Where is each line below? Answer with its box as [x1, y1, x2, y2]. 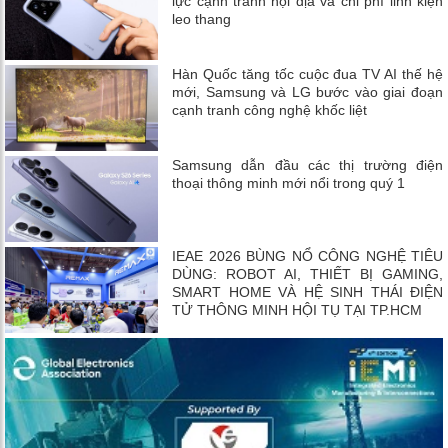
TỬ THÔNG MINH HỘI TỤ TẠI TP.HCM [172, 301, 423, 318]
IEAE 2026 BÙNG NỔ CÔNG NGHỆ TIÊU [172, 247, 443, 264]
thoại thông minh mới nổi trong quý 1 [172, 174, 406, 191]
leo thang [172, 10, 232, 27]
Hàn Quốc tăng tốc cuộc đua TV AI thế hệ [172, 65, 443, 82]
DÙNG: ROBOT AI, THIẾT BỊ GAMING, [172, 265, 443, 282]
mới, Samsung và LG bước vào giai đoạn [172, 83, 443, 100]
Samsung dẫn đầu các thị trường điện [172, 156, 443, 173]
